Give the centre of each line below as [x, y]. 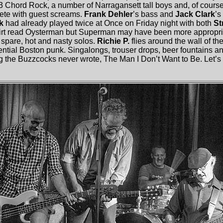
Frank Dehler [109, 14]
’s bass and [154, 14]
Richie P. [113, 41]
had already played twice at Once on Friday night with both [110, 23]
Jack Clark [195, 14]
